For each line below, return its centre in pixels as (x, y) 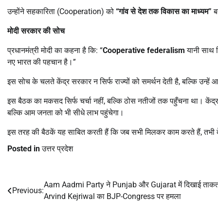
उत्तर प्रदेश (57, 148)
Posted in (25, 148)
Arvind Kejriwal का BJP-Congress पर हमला (112, 196)
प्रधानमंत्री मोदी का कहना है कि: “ (55, 50)
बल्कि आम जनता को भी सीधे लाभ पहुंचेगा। (66, 112)
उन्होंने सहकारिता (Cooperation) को (62, 11)
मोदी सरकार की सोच (36, 31)
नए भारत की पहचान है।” (42, 62)
